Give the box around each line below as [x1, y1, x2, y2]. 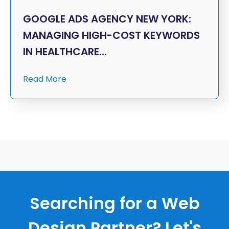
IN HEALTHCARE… [23, 44, 107, 59]
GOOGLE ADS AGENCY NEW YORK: [23, 11, 191, 26]
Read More [23, 73, 66, 85]
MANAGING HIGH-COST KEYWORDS [23, 28, 200, 42]
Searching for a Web [29, 191, 200, 215]
